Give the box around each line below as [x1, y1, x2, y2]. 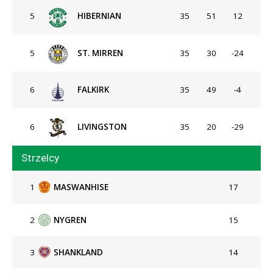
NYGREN [54, 214, 87, 225]
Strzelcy [21, 152, 59, 165]
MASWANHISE [54, 182, 108, 193]
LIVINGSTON [77, 121, 127, 132]
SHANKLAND [54, 247, 103, 258]
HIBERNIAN [77, 10, 121, 22]
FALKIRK [77, 84, 109, 96]
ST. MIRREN [77, 47, 123, 58]
